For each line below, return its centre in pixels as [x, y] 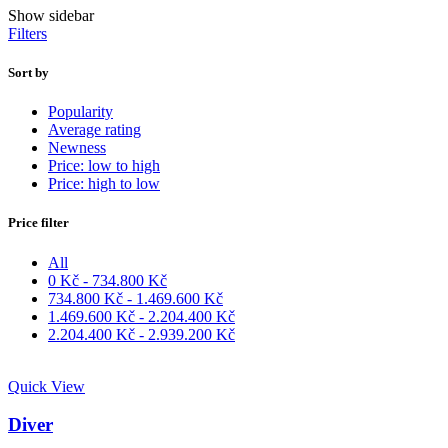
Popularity [80, 112]
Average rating [94, 130]
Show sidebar [51, 15]
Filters [27, 33]
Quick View [46, 386]
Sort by [28, 73]
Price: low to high [104, 166]
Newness [77, 148]
